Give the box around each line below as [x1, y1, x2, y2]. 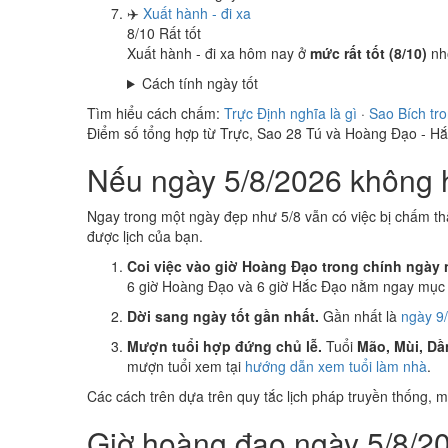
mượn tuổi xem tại [127, 356, 245, 376]
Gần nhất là [319, 306, 401, 326]
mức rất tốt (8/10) [310, 43, 427, 63]
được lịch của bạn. [87, 226, 203, 246]
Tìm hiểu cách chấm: [87, 103, 224, 123]
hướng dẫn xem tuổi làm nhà [245, 356, 427, 376]
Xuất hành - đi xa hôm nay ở [127, 43, 310, 63]
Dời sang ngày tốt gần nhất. [127, 306, 319, 326]
